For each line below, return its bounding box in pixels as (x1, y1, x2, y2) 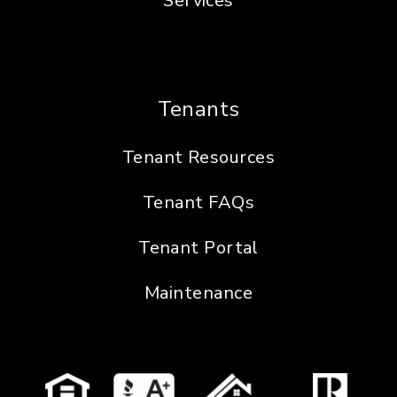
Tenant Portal (138, 235, 259, 260)
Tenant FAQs (143, 190, 254, 214)
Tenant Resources (121, 144, 276, 169)
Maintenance (144, 280, 253, 305)
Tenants (157, 94, 240, 123)
